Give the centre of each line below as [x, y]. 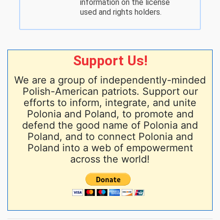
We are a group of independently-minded [110, 80]
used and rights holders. [121, 12]
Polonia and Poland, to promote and [110, 114]
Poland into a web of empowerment [110, 148]
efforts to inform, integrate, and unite [110, 102]
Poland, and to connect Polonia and [110, 136]
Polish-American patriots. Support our [110, 91]
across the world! [110, 159]
